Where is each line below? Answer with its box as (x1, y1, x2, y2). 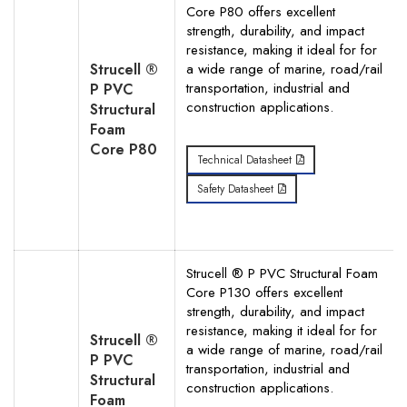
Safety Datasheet (197, 181, 273, 197)
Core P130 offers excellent (186, 283, 342, 303)
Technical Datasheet (197, 152, 292, 168)
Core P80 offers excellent (186, 2, 335, 22)
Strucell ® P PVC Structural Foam (186, 263, 378, 283)
